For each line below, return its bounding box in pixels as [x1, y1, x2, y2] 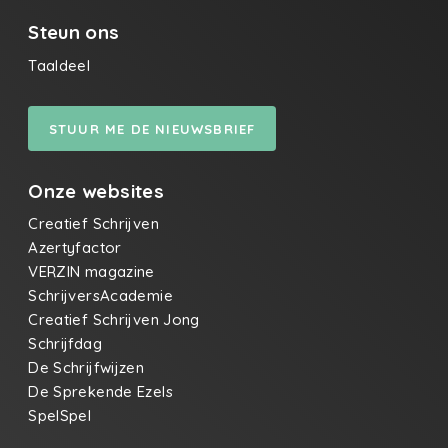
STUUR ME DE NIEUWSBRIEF [48, 120, 256, 137]
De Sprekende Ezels [28, 382, 173, 402]
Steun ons [28, 20, 120, 45]
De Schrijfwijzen [28, 358, 145, 378]
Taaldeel [28, 55, 91, 75]
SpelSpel [28, 406, 92, 426]
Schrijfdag [28, 334, 102, 354]
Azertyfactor [28, 238, 122, 258]
